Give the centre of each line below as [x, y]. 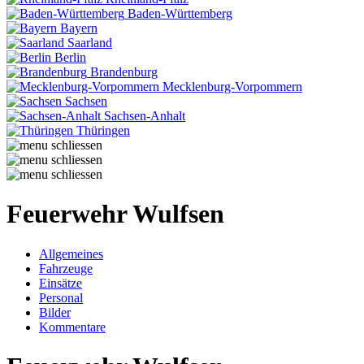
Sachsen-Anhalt [145, 116]
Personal [61, 297]
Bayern [79, 28]
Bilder [55, 312]
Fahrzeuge [66, 268]
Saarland [90, 43]
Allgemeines [71, 253]
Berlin [70, 57]
